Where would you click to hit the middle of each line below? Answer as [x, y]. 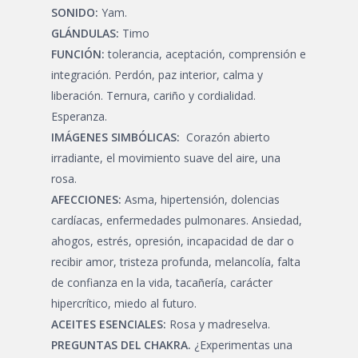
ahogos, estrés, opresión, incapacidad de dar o [173, 241]
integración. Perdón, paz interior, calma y [157, 75]
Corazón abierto [227, 137]
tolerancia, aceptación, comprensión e [205, 54]
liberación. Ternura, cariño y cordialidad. [153, 95]
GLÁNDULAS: [85, 33]
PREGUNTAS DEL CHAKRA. [121, 345]
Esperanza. [79, 116]
